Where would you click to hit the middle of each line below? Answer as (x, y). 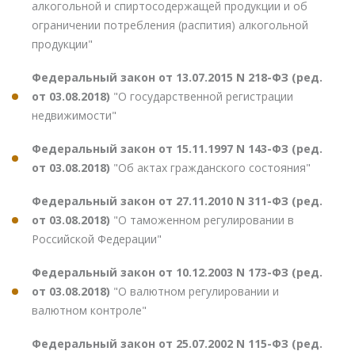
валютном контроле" (89, 311)
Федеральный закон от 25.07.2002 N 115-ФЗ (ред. (177, 344)
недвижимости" (74, 116)
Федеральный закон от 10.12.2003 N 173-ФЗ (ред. (177, 273)
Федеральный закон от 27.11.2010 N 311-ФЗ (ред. (177, 201)
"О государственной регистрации (203, 97)
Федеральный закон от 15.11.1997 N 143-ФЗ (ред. (177, 149)
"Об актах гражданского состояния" (212, 168)
